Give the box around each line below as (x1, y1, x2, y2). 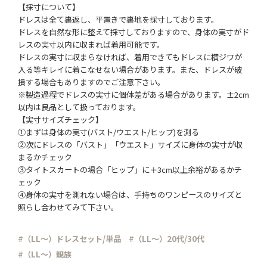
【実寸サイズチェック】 (17, 113, 103, 125)
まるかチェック (17, 151, 72, 163)
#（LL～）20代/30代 (129, 232, 204, 244)
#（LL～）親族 (17, 248, 72, 260)
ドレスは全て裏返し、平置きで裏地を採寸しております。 (17, 13, 219, 25)
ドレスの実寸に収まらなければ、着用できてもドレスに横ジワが (17, 51, 242, 63)
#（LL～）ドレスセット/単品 (17, 232, 121, 244)
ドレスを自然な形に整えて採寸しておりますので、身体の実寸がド (17, 26, 249, 38)
